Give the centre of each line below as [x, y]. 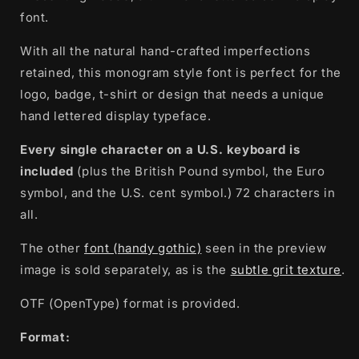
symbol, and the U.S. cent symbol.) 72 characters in [178, 192]
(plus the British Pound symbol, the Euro [199, 171]
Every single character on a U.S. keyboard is [160, 149]
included [47, 171]
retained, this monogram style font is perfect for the [181, 72]
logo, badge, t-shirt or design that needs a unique [173, 94]
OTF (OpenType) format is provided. [130, 303]
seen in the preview [264, 248]
